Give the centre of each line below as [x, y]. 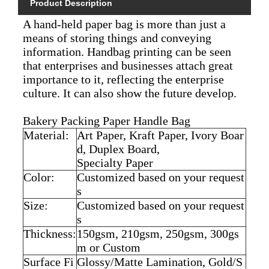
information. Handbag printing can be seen [127, 51]
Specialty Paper [115, 162]
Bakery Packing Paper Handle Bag [106, 120]
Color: [39, 177]
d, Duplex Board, [119, 149]
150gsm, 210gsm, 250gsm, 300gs [158, 233]
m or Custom [108, 247]
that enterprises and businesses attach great [128, 65]
